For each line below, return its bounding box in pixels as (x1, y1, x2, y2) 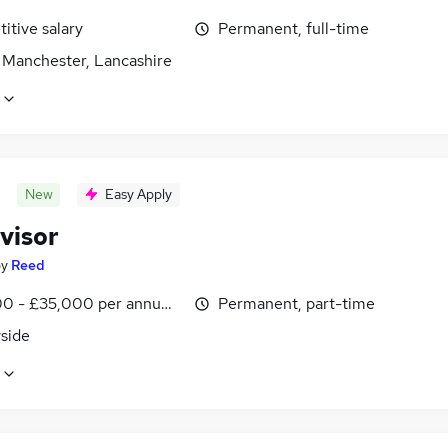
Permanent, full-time (218, 18, 369, 40)
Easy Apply (105, 185, 172, 204)
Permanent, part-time (218, 293, 375, 315)
